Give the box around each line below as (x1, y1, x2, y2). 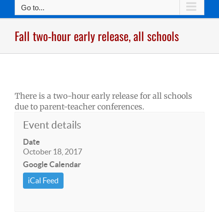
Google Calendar (23, 160, 81, 169)
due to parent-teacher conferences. (15, 102, 144, 111)
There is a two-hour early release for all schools (15, 91, 192, 101)
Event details (23, 119, 81, 131)
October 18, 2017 (23, 147, 82, 156)
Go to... (21, 3, 44, 12)
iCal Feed (28, 176, 59, 185)
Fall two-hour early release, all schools (15, 26, 179, 44)
